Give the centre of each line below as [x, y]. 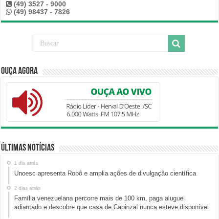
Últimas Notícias [28, 148]
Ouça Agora [20, 72]
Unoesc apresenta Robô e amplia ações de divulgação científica [105, 174]
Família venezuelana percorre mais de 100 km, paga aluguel [100, 198]
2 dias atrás [28, 188]
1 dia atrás [26, 163]
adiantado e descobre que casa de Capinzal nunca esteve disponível [112, 207]
